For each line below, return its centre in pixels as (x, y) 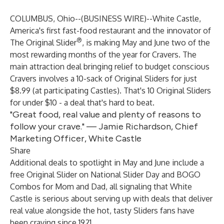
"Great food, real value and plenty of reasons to (105, 114)
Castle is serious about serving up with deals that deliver (111, 198)
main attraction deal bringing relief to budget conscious (110, 66)
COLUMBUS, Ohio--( (47, 18)
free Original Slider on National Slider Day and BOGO (105, 174)
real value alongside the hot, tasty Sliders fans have (102, 210)
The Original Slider (43, 42)
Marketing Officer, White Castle (76, 138)
